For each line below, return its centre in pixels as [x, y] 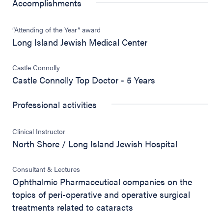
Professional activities [55, 104]
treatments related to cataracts [73, 207]
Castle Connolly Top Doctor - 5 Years [84, 80]
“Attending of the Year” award [56, 29]
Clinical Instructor [39, 131]
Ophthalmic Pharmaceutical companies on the [102, 181]
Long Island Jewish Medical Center [80, 42]
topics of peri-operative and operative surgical [101, 194]
